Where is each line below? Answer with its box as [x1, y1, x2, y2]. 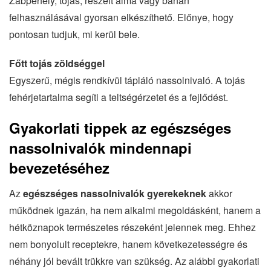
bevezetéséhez [9, 157, 109, 178]
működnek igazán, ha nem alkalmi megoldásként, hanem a [9, 203, 261, 217]
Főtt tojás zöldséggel [9, 56, 105, 70]
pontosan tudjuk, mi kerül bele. [9, 27, 140, 41]
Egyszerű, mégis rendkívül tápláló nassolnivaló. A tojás [9, 73, 245, 87]
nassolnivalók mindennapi [9, 137, 192, 158]
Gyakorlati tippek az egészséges [9, 117, 231, 138]
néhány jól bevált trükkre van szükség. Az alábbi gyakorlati [9, 253, 260, 268]
